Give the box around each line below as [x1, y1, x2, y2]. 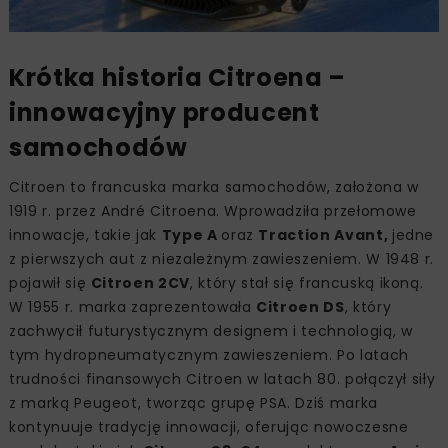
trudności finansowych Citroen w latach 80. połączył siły [9, 368, 436, 389]
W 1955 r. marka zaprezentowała [9, 296, 257, 317]
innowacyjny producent [9, 95, 320, 129]
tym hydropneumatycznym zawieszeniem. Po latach [9, 344, 409, 365]
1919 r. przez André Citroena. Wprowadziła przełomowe [9, 200, 417, 221]
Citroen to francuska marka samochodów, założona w [9, 176, 419, 197]
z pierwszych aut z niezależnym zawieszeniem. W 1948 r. [9, 248, 435, 269]
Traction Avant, [258, 224, 392, 245]
